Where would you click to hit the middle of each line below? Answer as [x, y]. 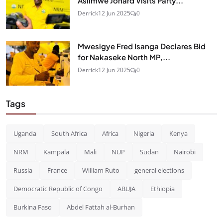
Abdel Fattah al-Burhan [101, 207]
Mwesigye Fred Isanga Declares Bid [142, 46]
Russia [23, 170]
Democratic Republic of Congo [58, 188]
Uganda [25, 133]
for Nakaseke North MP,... [124, 57]
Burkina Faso [33, 207]
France [57, 170]
